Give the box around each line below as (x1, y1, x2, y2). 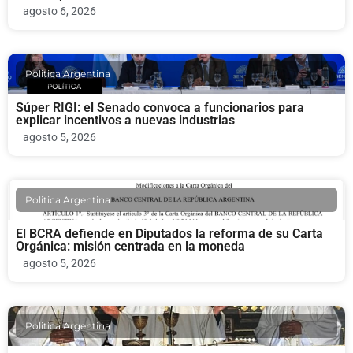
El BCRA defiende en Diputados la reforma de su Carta (16, 226, 323, 242)
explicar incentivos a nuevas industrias (16, 113, 235, 128)
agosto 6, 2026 (23, 5, 96, 18)
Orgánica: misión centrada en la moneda (16, 239, 245, 255)
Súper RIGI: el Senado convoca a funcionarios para (16, 100, 304, 116)
